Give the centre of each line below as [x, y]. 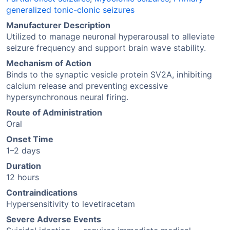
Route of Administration [54, 112]
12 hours [23, 177]
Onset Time [30, 139]
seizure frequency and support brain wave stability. [106, 48]
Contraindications [42, 193]
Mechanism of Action [49, 63]
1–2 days [23, 150]
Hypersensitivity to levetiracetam [71, 204]
